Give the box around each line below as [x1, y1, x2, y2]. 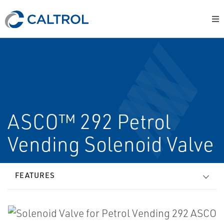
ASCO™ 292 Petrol [7, 109, 170, 134]
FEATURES [15, 170, 55, 180]
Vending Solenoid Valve [7, 131, 214, 156]
